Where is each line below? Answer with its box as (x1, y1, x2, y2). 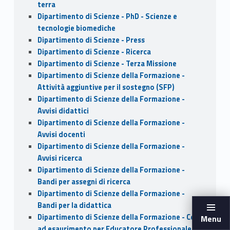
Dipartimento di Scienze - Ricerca (37, 46, 151, 58)
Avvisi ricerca (37, 152, 82, 164)
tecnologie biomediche (37, 23, 116, 34)
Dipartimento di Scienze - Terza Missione (37, 58, 177, 70)
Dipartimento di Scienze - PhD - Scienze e (37, 11, 177, 23)
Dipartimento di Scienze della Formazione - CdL (37, 212, 199, 223)
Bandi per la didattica (37, 200, 111, 212)
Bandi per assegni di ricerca (37, 176, 130, 188)
